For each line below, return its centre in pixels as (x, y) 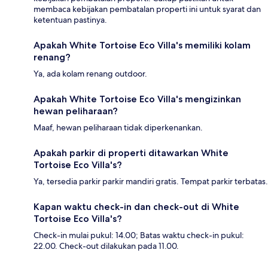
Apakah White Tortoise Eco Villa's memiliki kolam (142, 45)
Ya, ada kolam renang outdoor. (90, 74)
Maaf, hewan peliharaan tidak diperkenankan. (118, 128)
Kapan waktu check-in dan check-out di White (136, 207)
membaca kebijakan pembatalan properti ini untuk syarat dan (147, 9)
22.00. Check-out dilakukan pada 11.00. (106, 246)
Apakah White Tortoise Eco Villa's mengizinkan (137, 99)
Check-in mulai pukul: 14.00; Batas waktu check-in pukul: (139, 235)
